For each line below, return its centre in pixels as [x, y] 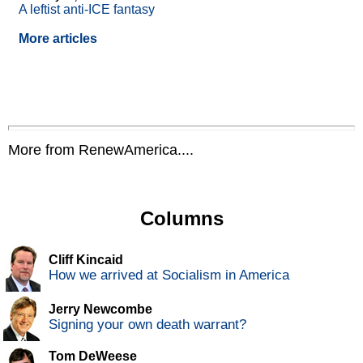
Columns [181, 219]
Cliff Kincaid [86, 260]
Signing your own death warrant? [147, 325]
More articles [58, 39]
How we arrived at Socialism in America [169, 275]
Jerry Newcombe [100, 310]
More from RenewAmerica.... [101, 150]
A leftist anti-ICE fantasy [87, 10]
